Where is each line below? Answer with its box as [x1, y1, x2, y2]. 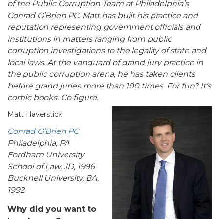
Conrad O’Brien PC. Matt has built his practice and [7, 11, 198, 21]
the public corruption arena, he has [7, 69, 143, 79]
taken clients [143, 69, 195, 79]
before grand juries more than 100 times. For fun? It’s [7, 81, 211, 91]
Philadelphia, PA [7, 138, 69, 148]
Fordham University [7, 150, 84, 160]
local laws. [7, 58, 47, 67]
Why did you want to [7, 204, 96, 214]
